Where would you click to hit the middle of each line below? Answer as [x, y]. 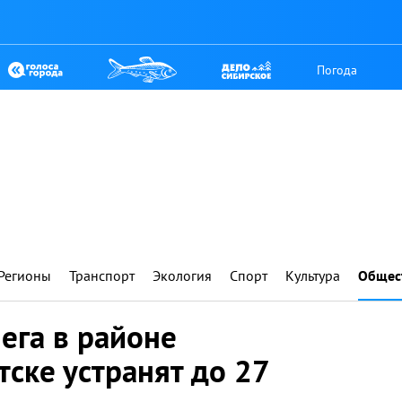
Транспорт [102, 275]
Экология [182, 275]
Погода [337, 70]
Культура [313, 275]
